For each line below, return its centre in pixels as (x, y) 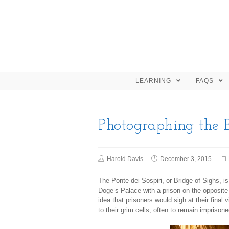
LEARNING (154, 81)
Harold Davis (125, 159)
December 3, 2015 (186, 159)
